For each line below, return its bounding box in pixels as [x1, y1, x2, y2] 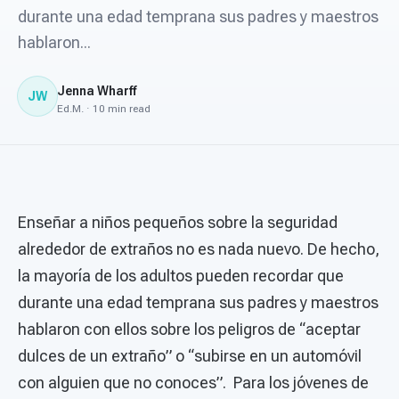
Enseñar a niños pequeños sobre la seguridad [18, 213, 338, 232]
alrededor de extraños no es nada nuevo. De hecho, [18, 240, 379, 258]
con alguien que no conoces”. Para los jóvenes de [18, 373, 369, 392]
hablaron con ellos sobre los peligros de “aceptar [18, 320, 361, 338]
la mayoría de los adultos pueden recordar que [18, 266, 344, 285]
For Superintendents [66, 37, 199, 54]
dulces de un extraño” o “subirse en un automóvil [18, 346, 362, 365]
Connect [32, 80, 99, 99]
